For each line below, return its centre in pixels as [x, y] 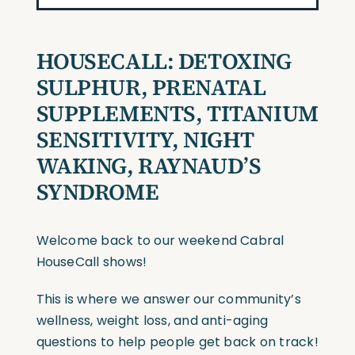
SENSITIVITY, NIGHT [145, 139]
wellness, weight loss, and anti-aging [152, 320]
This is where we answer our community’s [168, 299]
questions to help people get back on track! [177, 342]
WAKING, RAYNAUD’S [149, 165]
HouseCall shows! [92, 261]
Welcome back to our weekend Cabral [160, 240]
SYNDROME [97, 191]
